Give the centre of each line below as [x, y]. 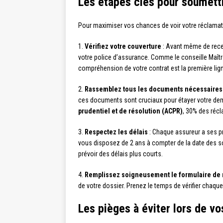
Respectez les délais [116, 132]
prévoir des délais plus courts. [120, 154]
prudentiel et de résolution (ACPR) [130, 111]
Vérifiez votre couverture [123, 47]
